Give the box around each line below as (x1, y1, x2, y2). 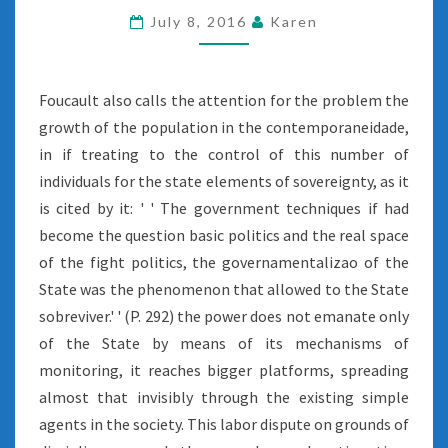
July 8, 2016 (150, 13, 252, 30)
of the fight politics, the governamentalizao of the (39, 252, 409, 272)
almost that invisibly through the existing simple (39, 387, 409, 407)
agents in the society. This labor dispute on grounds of (39, 414, 409, 434)
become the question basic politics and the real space (39, 225, 409, 245)
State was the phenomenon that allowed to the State (39, 279, 409, 299)
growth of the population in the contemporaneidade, (39, 117, 409, 137)
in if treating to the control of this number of (39, 144, 409, 164)
